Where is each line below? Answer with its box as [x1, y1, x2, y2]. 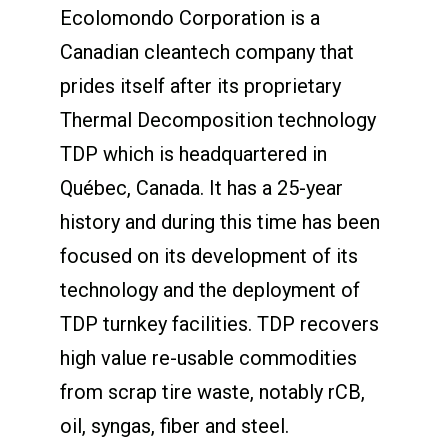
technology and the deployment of [59, 277, 360, 302]
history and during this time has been [59, 209, 380, 234]
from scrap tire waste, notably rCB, [59, 379, 365, 404]
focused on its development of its [59, 243, 358, 268]
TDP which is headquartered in [59, 141, 327, 166]
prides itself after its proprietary [59, 73, 341, 98]
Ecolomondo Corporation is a [59, 5, 320, 30]
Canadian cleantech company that [59, 39, 354, 64]
